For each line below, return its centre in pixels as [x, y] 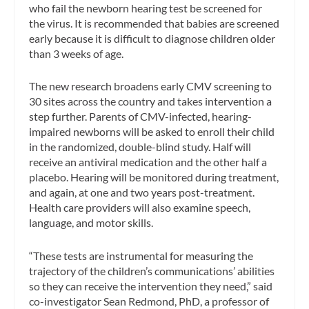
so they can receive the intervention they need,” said [151, 286]
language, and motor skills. [91, 223]
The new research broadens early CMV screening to [151, 86]
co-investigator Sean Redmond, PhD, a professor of [149, 301]
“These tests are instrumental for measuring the [141, 255]
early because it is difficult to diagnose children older [152, 38]
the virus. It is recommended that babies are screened [154, 23]
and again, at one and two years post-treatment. [142, 192]
